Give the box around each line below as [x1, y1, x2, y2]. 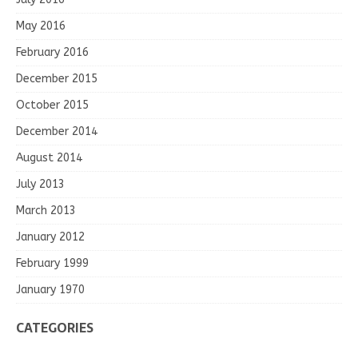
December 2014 [16, 124, 97, 138]
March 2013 [16, 203, 76, 217]
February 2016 [16, 45, 89, 59]
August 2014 [16, 150, 82, 165]
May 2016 [16, 18, 66, 33]
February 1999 [16, 256, 89, 270]
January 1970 [16, 282, 85, 296]
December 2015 [16, 71, 97, 86]
